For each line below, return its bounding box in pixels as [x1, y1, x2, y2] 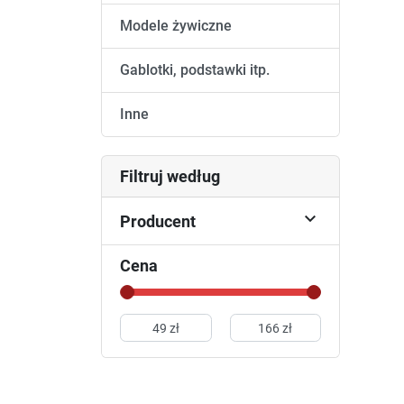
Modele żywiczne [120, 17, 232, 35]
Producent [120, 211, 196, 231]
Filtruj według [120, 167, 220, 187]
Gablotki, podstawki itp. [120, 61, 270, 79]
